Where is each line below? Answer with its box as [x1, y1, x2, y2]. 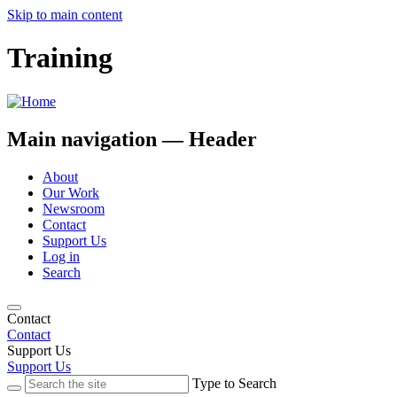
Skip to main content [7, 7, 122, 22]
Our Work [43, 184, 99, 200]
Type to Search [192, 375, 276, 391]
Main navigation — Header [7, 127, 257, 151]
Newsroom [43, 200, 105, 216]
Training [7, 42, 113, 74]
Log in [43, 248, 80, 264]
